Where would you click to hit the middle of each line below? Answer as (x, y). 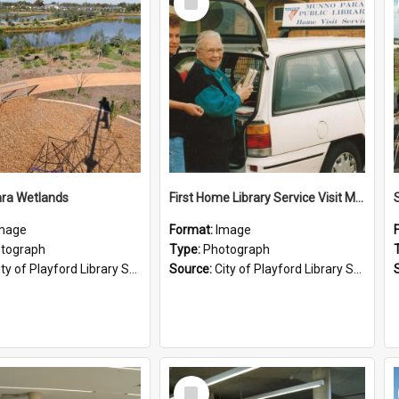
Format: (192, 230)
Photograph (236, 249)
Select (196, 383)
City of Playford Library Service (284, 269)
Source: (192, 269)
